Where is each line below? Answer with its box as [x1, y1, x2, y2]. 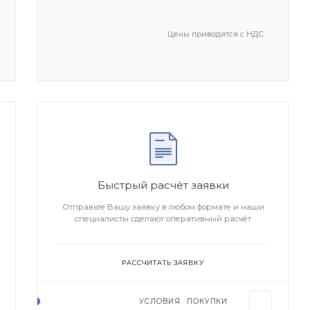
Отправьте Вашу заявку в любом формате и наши [62, 202, 264, 212]
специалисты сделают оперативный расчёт [75, 214, 252, 224]
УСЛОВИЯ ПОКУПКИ [139, 297, 228, 307]
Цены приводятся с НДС [167, 28, 264, 39]
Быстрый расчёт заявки [97, 179, 229, 192]
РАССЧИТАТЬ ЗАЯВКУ [122, 259, 204, 267]
